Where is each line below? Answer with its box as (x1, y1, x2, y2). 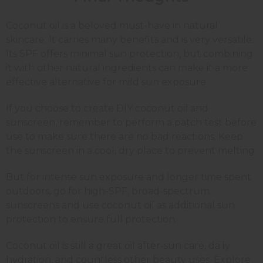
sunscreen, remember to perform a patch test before (6, 116, 257, 128)
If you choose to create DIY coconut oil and (6, 102, 208, 114)
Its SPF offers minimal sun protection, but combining (6, 48, 253, 59)
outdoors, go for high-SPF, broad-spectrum (6, 185, 210, 197)
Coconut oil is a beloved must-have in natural (6, 19, 218, 31)
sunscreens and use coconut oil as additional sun (6, 199, 235, 211)
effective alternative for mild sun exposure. (6, 76, 208, 87)
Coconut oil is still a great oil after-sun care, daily (6, 240, 230, 251)
